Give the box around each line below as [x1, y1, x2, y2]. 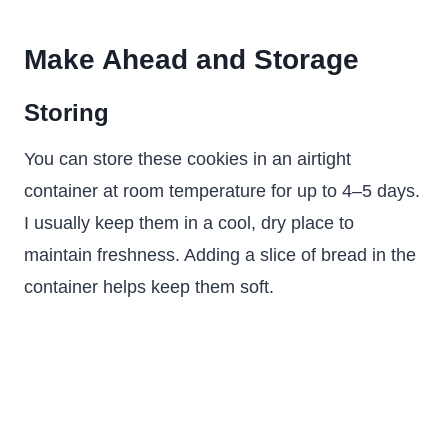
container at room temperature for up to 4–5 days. [24, 181, 420, 201]
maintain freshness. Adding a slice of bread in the [24, 245, 416, 265]
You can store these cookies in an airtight [24, 149, 351, 169]
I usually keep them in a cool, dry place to [24, 213, 354, 233]
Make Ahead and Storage [24, 44, 359, 75]
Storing [24, 99, 109, 126]
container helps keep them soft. [24, 277, 274, 297]
